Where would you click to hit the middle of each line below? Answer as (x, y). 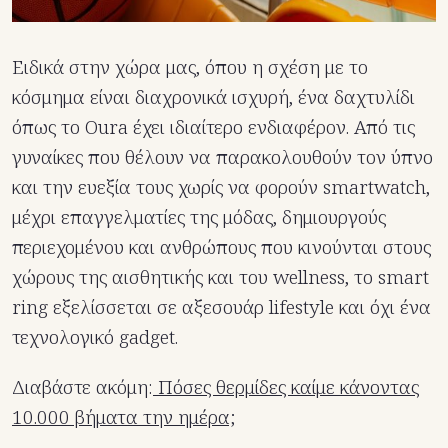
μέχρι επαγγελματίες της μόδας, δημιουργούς (199, 217)
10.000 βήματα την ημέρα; (123, 417)
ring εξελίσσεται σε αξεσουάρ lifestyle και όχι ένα (221, 307)
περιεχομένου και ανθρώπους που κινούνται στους (221, 247)
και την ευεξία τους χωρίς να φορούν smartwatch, (221, 187)
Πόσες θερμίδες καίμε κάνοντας (286, 387)
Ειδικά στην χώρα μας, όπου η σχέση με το (190, 67)
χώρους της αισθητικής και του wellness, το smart (220, 277)
